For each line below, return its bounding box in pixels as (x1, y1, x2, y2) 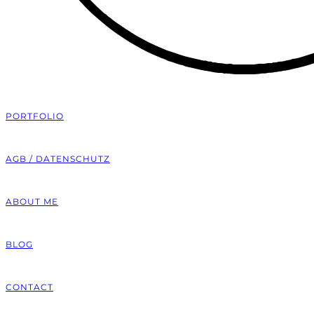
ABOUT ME (6, 196, 58, 207)
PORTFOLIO (6, 111, 64, 121)
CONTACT (6, 282, 53, 292)
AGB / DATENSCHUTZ (6, 153, 110, 164)
